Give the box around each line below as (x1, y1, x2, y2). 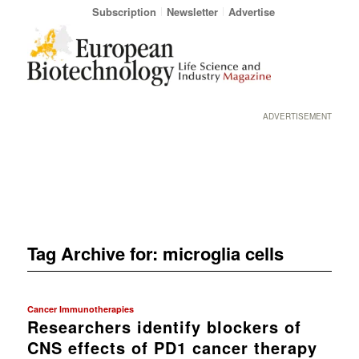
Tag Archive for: (26, 240, 163, 266)
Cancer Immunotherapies (26, 302, 134, 315)
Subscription (91, 4, 156, 19)
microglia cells (162, 240, 284, 266)
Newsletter (166, 4, 218, 19)
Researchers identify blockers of (26, 314, 301, 338)
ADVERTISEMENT (263, 111, 333, 122)
